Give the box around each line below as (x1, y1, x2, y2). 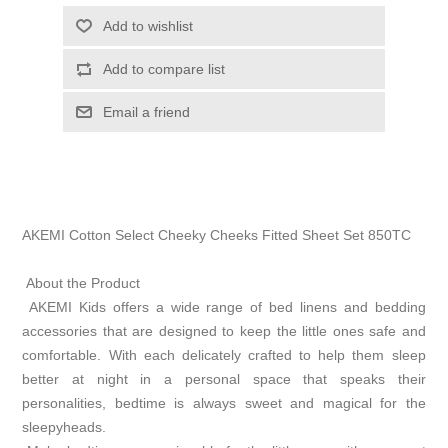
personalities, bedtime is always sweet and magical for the (22, 395, 426, 411)
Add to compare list (102, 61, 225, 77)
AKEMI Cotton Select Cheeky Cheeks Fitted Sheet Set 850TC (22, 227, 416, 243)
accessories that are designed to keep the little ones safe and (22, 323, 426, 339)
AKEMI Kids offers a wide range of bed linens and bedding (22, 299, 426, 315)
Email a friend (102, 104, 190, 120)
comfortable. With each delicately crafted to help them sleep (22, 347, 426, 363)
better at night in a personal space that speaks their (22, 371, 426, 387)
